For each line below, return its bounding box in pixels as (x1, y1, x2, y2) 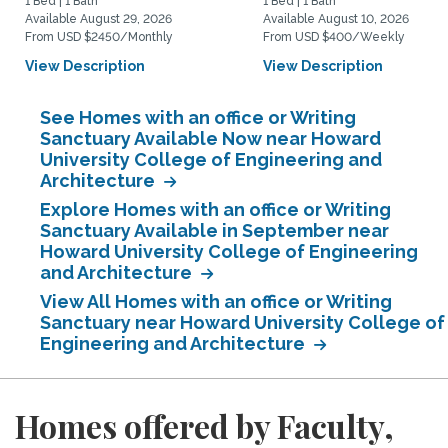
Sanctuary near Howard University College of (40, 312, 445, 333)
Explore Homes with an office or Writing (40, 199, 391, 220)
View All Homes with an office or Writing (40, 291, 392, 312)
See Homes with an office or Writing (40, 107, 356, 128)
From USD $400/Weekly (263, 30, 405, 44)
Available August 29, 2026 (25, 12, 172, 26)
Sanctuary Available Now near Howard (40, 128, 381, 149)
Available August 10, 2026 (263, 12, 409, 26)
